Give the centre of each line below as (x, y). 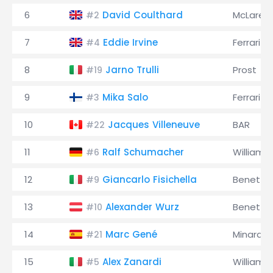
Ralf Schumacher (143, 152)
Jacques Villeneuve (154, 125)
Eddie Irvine (130, 42)
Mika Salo (125, 97)
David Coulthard (143, 15)
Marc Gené (131, 234)
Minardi (249, 234)
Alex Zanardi (132, 262)
